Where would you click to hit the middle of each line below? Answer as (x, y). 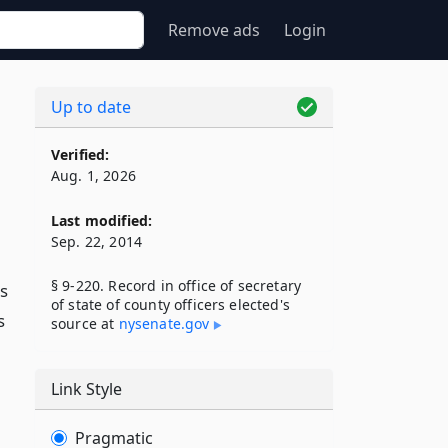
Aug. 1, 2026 (93, 175)
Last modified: (102, 220)
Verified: (80, 154)
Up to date (91, 107)
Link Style (86, 389)
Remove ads (214, 30)
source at (85, 323)
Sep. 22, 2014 (97, 241)
